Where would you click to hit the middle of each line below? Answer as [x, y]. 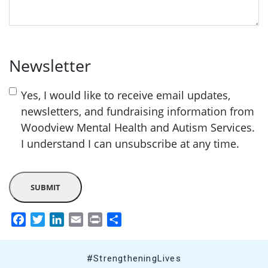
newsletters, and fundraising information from [138, 111]
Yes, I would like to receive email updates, [126, 95]
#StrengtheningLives [134, 259]
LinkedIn [83, 220]
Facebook [47, 220]
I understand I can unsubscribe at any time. [130, 144]
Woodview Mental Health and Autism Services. [138, 127]
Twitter [61, 220]
